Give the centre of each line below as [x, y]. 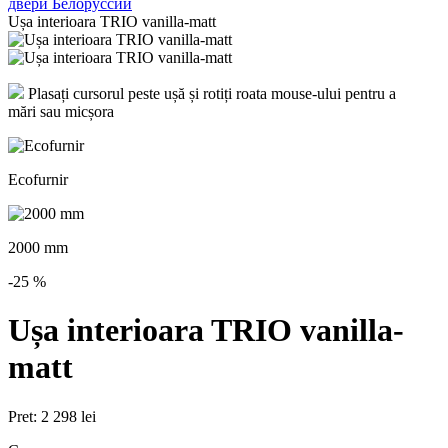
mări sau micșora [61, 111]
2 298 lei [68, 416]
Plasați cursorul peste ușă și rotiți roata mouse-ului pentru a [210, 93]
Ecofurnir [38, 179]
